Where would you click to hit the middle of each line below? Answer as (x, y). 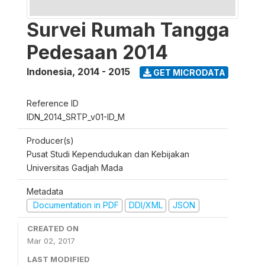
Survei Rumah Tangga (128, 30)
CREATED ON (53, 228)
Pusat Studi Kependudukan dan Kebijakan (108, 154)
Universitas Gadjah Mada (75, 168)
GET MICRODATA (188, 72)
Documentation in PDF (75, 205)
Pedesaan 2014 (97, 52)
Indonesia (49, 72)
